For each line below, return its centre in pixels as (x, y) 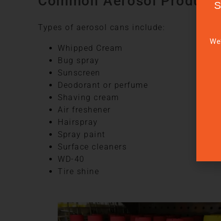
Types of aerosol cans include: (101, 27)
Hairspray (78, 122)
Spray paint (82, 134)
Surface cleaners (92, 147)
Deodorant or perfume (103, 85)
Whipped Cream (90, 48)
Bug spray (79, 60)
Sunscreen (79, 73)
